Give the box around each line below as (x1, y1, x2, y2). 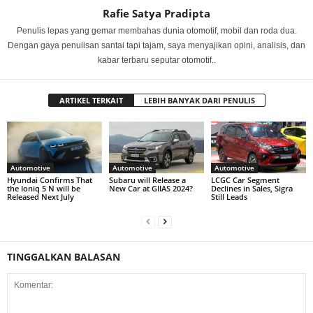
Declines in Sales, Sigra (210, 183, 293, 194)
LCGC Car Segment (210, 175, 279, 186)
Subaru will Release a (108, 175, 186, 186)
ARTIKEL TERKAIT (59, 94, 123, 105)
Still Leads (210, 191, 247, 203)
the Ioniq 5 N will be (7, 183, 80, 194)
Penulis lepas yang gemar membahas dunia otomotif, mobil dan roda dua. (16, 25, 297, 36)
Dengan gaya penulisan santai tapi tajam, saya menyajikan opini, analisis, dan (8, 40, 305, 50)
